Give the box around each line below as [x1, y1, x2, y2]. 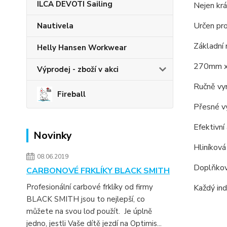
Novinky [33, 129, 72, 142]
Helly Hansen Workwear [37, 43, 127, 53]
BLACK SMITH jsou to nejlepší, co [26, 194, 145, 204]
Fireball [57, 89, 86, 99]
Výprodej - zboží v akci [37, 64, 119, 74]
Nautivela [37, 21, 73, 31]
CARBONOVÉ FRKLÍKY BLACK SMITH [26, 165, 170, 176]
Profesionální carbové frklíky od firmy [26, 182, 153, 192]
